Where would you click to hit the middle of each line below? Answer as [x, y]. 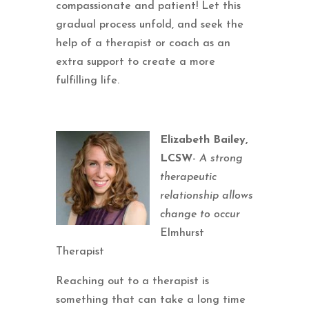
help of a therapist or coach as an [143, 43]
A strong [221, 158]
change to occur [200, 214]
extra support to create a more [135, 62]
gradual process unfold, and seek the [149, 24]
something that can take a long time [150, 300]
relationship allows [206, 196]
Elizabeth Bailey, [203, 140]
